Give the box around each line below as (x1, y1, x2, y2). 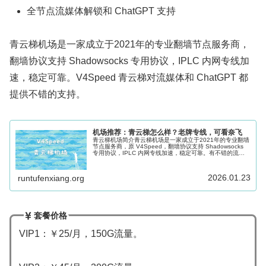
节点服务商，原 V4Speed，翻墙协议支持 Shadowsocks (93, 142, 244, 150)
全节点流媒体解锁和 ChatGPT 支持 (27, 5, 176, 16)
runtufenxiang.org (18, 173, 85, 183)
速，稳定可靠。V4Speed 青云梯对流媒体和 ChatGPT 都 (9, 72, 248, 83)
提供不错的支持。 (9, 89, 85, 100)
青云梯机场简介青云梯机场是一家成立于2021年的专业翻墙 (93, 136, 250, 143)
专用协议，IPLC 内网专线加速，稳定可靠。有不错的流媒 (93, 149, 245, 156)
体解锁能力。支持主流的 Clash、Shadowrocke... (93, 156, 224, 163)
